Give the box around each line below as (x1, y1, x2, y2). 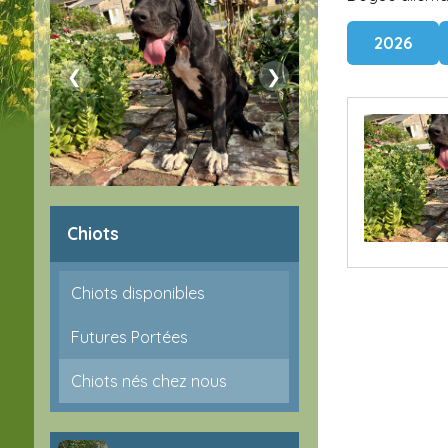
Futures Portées (70, 326, 188, 347)
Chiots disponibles (70, 282, 205, 303)
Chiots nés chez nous (70, 370, 227, 391)
